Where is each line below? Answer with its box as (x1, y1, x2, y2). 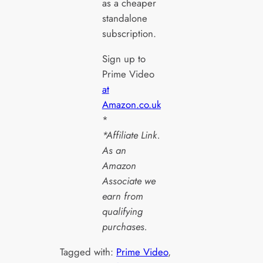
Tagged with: (60, 244, 117, 259)
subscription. (102, 26, 156, 41)
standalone (102, 11, 147, 25)
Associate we (102, 173, 156, 188)
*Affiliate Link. (102, 127, 160, 142)
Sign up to (102, 51, 146, 66)
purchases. (102, 219, 147, 234)
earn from (102, 188, 143, 203)
